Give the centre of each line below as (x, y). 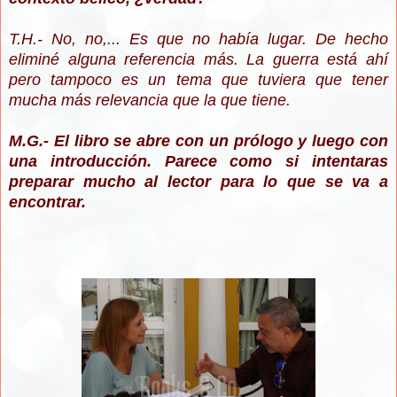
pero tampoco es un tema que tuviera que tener (198, 80)
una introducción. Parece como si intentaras (198, 162)
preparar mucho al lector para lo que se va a (198, 182)
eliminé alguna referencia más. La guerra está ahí (198, 60)
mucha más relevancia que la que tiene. (150, 101)
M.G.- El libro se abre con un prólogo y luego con (198, 141)
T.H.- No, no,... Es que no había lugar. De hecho (198, 39)
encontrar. (47, 202)
